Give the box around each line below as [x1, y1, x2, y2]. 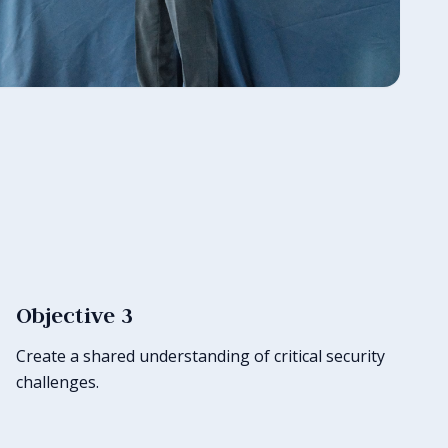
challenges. [16, 370, 99, 393]
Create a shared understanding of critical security [16, 344, 385, 367]
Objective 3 [16, 300, 133, 329]
